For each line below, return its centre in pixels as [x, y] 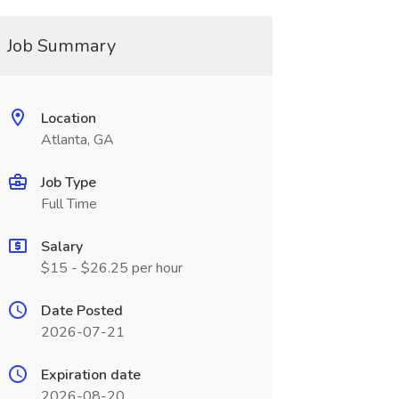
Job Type [68, 183]
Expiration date [90, 375]
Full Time [69, 204]
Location [68, 118]
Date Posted [81, 311]
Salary [61, 247]
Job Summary [61, 46]
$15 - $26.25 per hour [111, 268]
